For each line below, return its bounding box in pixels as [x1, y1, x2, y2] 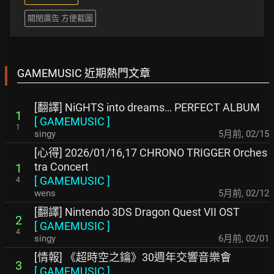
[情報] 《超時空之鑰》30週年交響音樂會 [34, 251, 231, 264]
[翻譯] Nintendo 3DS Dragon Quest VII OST [34, 206, 240, 218]
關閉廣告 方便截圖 [28, 13, 93, 23]
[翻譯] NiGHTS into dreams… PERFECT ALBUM [34, 101, 260, 114]
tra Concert [34, 160, 89, 173]
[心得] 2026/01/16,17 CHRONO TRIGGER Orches [34, 146, 267, 159]
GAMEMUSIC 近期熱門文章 [17, 67, 150, 80]
